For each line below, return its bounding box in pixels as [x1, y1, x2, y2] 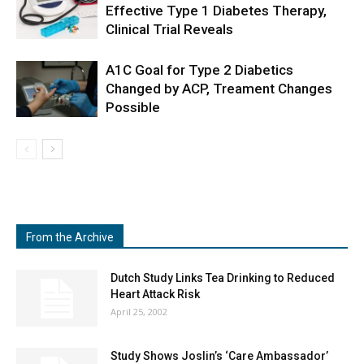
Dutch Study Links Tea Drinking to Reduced [110, 271, 335, 284]
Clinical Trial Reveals [106, 21, 233, 37]
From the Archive [26, 231, 114, 244]
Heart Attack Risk [110, 288, 200, 301]
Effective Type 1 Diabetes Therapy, [106, 2, 327, 19]
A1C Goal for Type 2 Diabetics [106, 62, 293, 78]
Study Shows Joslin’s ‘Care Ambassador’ [110, 349, 328, 362]
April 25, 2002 [110, 305, 167, 318]
